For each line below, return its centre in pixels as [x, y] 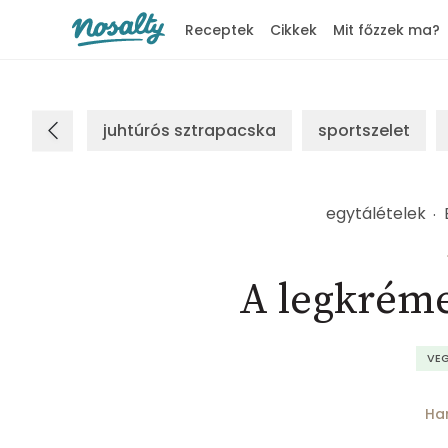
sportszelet [364, 130]
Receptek [219, 30]
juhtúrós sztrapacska [189, 130]
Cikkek [293, 30]
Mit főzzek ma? [386, 30]
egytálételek [376, 213]
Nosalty [96, 61]
